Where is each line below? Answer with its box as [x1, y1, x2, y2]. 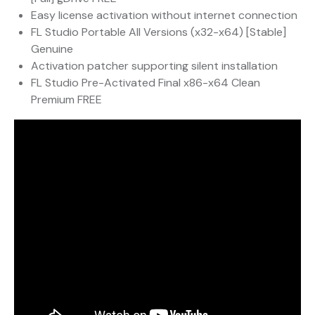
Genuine [31, 41, 73, 57]
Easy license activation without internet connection [31, 8, 297, 23]
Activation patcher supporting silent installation [31, 58, 278, 74]
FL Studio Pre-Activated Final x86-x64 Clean [31, 75, 260, 91]
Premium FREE [31, 92, 102, 108]
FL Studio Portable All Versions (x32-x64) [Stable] [31, 25, 286, 40]
